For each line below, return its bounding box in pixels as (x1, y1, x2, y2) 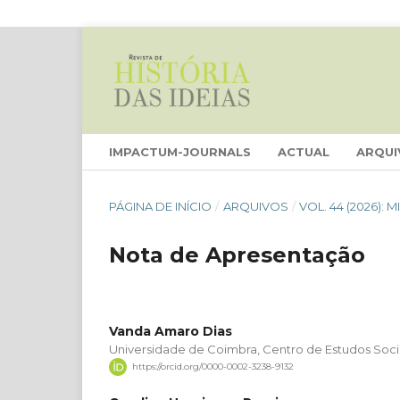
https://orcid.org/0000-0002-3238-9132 (131, 361, 294, 373)
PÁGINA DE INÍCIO (109, 198, 212, 213)
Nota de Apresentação (109, 241, 365, 268)
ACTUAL (278, 144, 329, 159)
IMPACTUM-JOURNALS (109, 144, 251, 159)
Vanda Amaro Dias (109, 322, 232, 339)
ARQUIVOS (222, 198, 288, 213)
